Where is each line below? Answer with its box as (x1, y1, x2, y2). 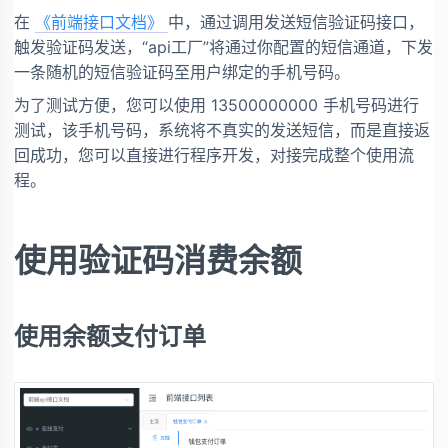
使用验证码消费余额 (14, 241, 302, 281)
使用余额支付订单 (14, 321, 206, 351)
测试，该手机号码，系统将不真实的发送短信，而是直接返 (14, 119, 430, 140)
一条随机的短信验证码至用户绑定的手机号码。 (14, 61, 350, 82)
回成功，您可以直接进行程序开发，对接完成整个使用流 (14, 144, 414, 165)
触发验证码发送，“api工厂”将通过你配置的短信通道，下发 (14, 36, 433, 57)
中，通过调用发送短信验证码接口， (168, 11, 424, 32)
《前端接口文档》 (35, 11, 168, 32)
